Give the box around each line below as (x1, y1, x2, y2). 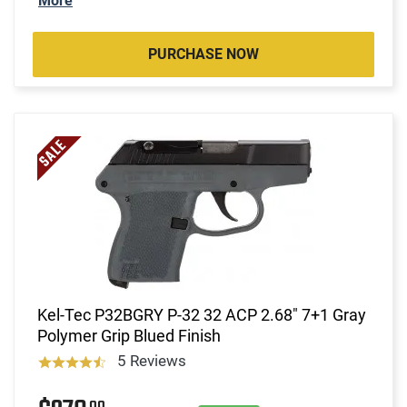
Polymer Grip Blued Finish (37, 325, 221, 345)
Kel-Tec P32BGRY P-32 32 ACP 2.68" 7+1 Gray (37, 304, 366, 324)
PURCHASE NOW (148, 45, 259, 63)
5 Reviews (116, 351, 186, 370)
